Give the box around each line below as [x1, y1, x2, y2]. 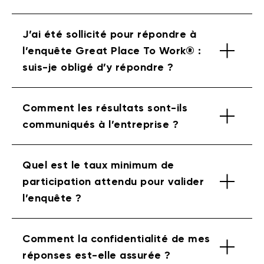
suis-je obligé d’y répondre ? [22, 60, 174, 74]
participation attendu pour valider [22, 174, 204, 188]
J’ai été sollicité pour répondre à [22, 27, 196, 41]
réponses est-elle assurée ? [22, 248, 171, 262]
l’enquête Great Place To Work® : [22, 44, 201, 57]
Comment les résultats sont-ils [22, 101, 187, 114]
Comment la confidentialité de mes [22, 232, 210, 245]
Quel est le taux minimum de [22, 158, 174, 171]
